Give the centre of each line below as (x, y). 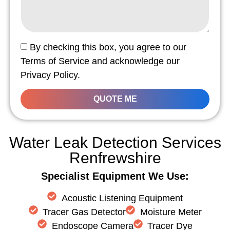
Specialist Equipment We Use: (115, 176)
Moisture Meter (171, 212)
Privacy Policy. (50, 75)
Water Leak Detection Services (115, 142)
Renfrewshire (115, 158)
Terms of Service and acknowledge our (100, 61)
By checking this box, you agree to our (108, 47)
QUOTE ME (115, 99)
